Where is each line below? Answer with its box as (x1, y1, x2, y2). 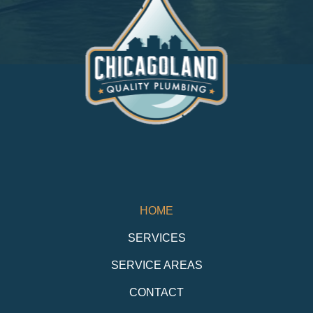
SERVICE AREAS (110, 258, 203, 271)
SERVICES (127, 231, 186, 244)
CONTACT (129, 285, 184, 298)
